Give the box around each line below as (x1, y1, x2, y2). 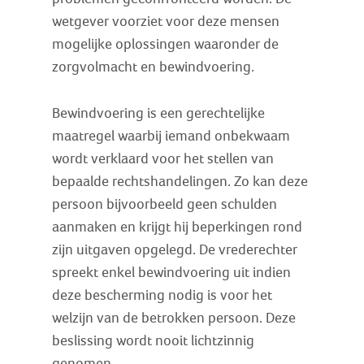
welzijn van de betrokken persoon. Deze (52, 310, 297, 326)
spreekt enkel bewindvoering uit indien (52, 264, 292, 280)
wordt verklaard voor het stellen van (52, 150, 275, 167)
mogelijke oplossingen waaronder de (52, 36, 279, 52)
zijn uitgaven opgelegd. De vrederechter (52, 241, 298, 258)
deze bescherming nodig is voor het (52, 287, 273, 303)
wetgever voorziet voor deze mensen (52, 13, 280, 29)
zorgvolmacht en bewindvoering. (52, 58, 255, 75)
